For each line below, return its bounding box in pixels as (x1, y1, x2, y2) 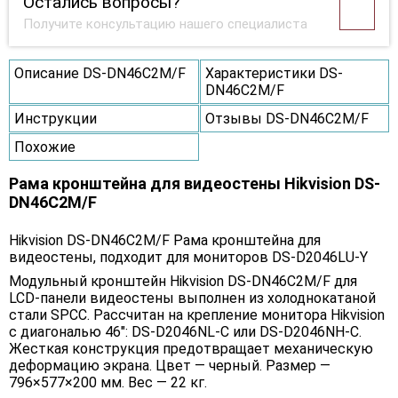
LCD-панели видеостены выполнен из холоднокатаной (9, 290, 376, 307)
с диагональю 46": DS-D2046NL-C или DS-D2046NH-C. (9, 323, 362, 341)
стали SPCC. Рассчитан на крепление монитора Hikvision (9, 306, 385, 324)
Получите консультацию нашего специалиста (23, 16, 307, 33)
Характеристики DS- (204, 65, 343, 83)
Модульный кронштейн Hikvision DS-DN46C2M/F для (9, 273, 357, 291)
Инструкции (14, 110, 97, 128)
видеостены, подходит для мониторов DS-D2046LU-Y (9, 249, 368, 267)
